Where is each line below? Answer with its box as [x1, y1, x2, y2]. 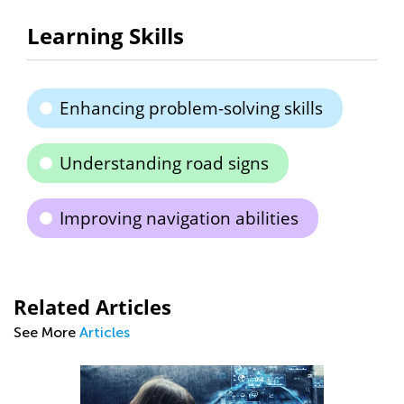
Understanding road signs [60, 151, 269, 175]
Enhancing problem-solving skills [60, 96, 323, 120]
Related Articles [14, 293, 171, 320]
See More [14, 324, 79, 341]
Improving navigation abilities [60, 207, 298, 230]
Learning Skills [27, 21, 184, 50]
